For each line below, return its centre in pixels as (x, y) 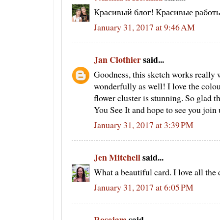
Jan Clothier (117, 59)
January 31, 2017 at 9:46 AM (144, 27)
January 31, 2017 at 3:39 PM (144, 125)
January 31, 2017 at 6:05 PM (144, 187)
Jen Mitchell (117, 157)
